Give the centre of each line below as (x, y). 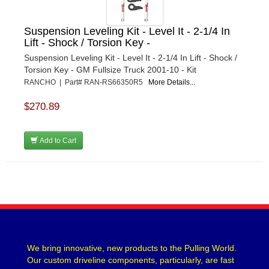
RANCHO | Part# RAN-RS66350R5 (86, 83)
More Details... (172, 83)
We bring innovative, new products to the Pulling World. (132, 248)
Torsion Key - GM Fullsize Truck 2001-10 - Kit (110, 70)
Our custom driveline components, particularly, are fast (131, 260)
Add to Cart (57, 141)
